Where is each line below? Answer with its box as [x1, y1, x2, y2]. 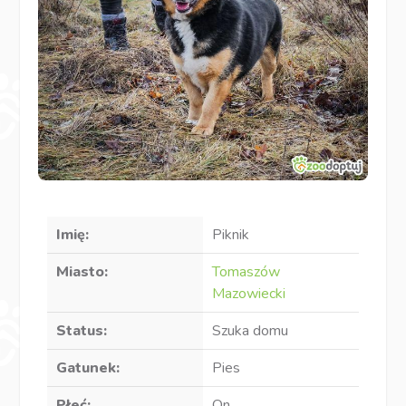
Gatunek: [56, 358, 121, 379]
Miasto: [56, 262, 109, 283]
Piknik [212, 225, 249, 246]
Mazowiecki [212, 284, 285, 304]
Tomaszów [212, 262, 280, 283]
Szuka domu [212, 321, 288, 342]
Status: [56, 321, 108, 342]
